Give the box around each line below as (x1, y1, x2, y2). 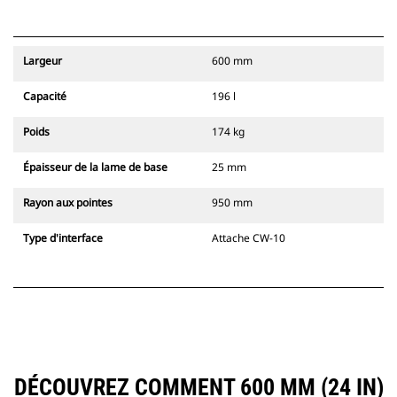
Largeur (23, 53, 62, 69)
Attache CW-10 (212, 230, 285, 246)
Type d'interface (23, 230, 103, 246)
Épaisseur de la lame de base (23, 160, 167, 175)
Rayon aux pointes (23, 195, 113, 211)
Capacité (23, 89, 66, 105)
